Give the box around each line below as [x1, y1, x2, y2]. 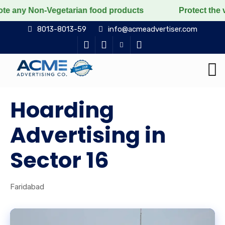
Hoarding [10, 95, 114, 125]
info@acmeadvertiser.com [108, 25, 197, 34]
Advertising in [10, 120, 166, 150]
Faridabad [10, 182, 44, 191]
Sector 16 [10, 145, 109, 175]
